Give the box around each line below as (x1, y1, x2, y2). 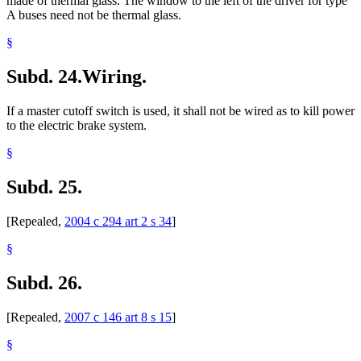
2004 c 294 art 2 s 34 (64, 214, 172, 228)
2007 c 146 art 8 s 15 (64, 309, 172, 324)
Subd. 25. (6, 176, 82, 197)
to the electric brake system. (6, 118, 147, 132)
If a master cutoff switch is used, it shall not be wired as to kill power (6, 103, 355, 118)
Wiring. (82, 66, 147, 88)
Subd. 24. (6, 66, 82, 88)
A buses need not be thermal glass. (6, 8, 181, 23)
